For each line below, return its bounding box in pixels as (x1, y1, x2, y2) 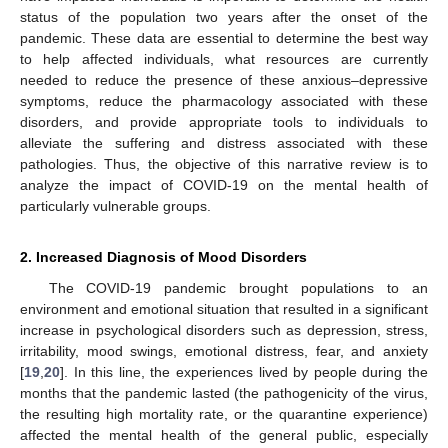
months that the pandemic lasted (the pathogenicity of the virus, (20, 384, 428, 401)
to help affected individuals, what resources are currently (20, 50, 428, 67)
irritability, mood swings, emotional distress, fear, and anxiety (20, 342, 428, 359)
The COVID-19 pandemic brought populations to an (48, 279, 428, 296)
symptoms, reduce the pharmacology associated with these (20, 92, 428, 109)
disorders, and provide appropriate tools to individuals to (20, 113, 428, 130)
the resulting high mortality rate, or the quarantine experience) (20, 405, 428, 422)
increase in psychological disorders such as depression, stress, (20, 321, 428, 338)
